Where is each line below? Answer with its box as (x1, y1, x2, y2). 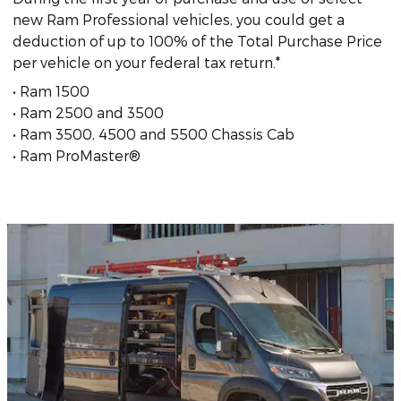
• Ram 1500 (13, 81, 90, 99)
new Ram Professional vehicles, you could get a (13, 10, 345, 28)
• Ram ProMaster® (13, 146, 141, 164)
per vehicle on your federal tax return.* (13, 53, 280, 71)
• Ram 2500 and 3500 (13, 103, 164, 121)
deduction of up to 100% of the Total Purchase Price (13, 31, 382, 49)
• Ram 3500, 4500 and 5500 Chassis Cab (13, 124, 294, 142)
